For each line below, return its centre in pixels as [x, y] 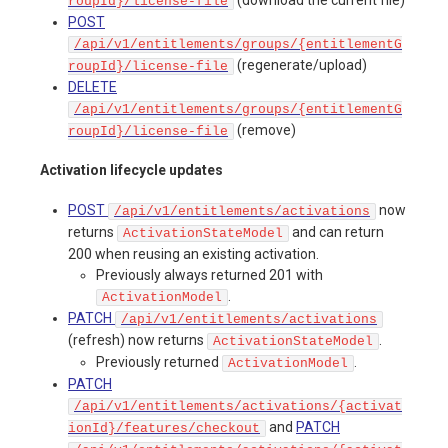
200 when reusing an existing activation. [193, 253]
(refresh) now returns [137, 339]
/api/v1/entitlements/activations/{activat [238, 406]
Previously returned [159, 361]
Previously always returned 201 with [209, 274]
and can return [336, 231]
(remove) [265, 129]
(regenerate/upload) [300, 64]
